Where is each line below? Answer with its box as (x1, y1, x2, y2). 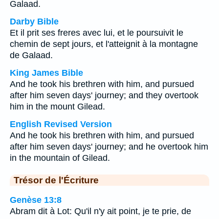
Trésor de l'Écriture (14, 175, 99, 185)
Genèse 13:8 (10, 195, 62, 205)
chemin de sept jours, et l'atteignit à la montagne (10, 39, 198, 49)
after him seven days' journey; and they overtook (10, 90, 198, 100)
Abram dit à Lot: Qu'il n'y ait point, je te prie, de (10, 206, 191, 216)
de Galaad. (10, 50, 53, 60)
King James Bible (10, 68, 83, 78)
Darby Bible (10, 17, 59, 26)
